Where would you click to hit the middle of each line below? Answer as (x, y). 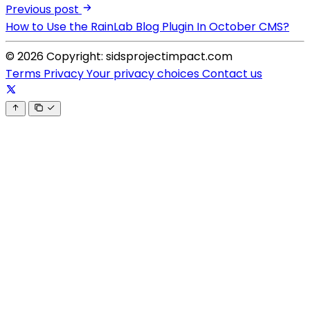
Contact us (232, 74)
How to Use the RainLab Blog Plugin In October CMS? (147, 27)
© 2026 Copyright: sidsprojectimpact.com (119, 57)
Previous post (42, 10)
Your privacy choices (144, 74)
